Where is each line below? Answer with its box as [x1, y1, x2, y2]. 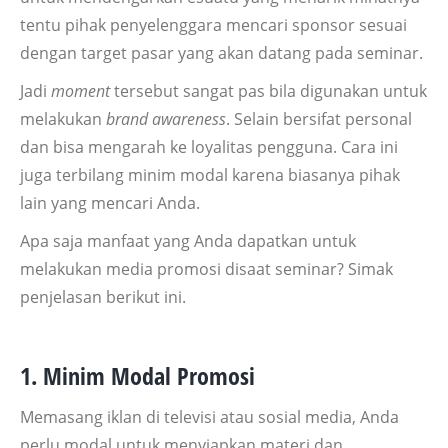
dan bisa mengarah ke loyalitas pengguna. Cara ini [20, 135, 398, 158]
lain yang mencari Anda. [20, 191, 200, 214]
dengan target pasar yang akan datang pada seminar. [20, 41, 423, 64]
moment [51, 79, 110, 102]
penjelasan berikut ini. [20, 285, 186, 308]
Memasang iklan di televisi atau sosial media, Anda [20, 405, 399, 428]
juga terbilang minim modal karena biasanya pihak [20, 163, 400, 186]
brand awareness [106, 107, 226, 130]
